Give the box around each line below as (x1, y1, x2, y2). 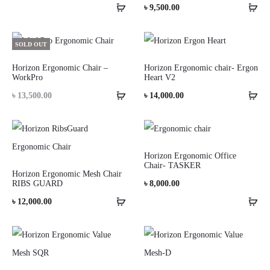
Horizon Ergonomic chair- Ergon (144, 63, 258, 72)
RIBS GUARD (12, 179, 63, 188)
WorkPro (12, 73, 43, 82)
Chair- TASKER (144, 161, 201, 170)
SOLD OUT (15, 41, 47, 48)
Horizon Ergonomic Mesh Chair (12, 169, 122, 178)
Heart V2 (144, 73, 175, 82)
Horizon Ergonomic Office (144, 151, 236, 160)
